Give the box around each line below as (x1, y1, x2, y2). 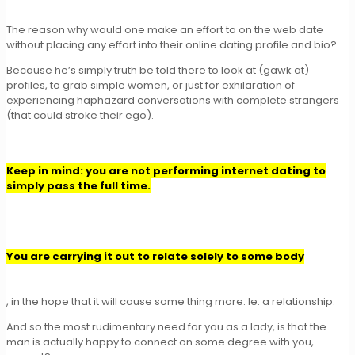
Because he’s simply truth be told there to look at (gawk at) (6, 62, 309, 78)
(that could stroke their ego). (6, 107, 154, 123)
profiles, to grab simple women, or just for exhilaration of (6, 77, 295, 93)
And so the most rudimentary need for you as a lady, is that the (6, 319, 326, 334)
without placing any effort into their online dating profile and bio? (6, 36, 337, 52)
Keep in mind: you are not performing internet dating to (6, 162, 326, 178)
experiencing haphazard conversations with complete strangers (6, 92, 339, 108)
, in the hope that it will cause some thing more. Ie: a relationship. (6, 293, 335, 309)
